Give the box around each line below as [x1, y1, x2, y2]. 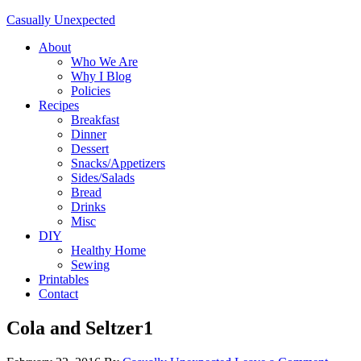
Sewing [71, 258, 110, 272]
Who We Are [71, 55, 138, 68]
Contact [39, 287, 78, 301]
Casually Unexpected [6, 13, 115, 27]
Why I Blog [71, 69, 131, 83]
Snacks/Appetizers [71, 156, 165, 170]
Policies [71, 84, 110, 98]
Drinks [71, 200, 106, 214]
